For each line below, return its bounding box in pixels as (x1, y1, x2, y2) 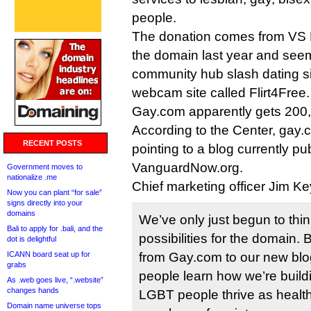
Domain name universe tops (7, 301, 101, 310)
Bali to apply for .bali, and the (7, 224, 103, 233)
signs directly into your (7, 199, 83, 207)
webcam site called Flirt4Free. (132, 85, 310, 100)
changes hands (7, 286, 59, 294)
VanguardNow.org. (132, 160, 243, 175)
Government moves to (7, 162, 83, 171)
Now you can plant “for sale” (7, 188, 102, 196)
